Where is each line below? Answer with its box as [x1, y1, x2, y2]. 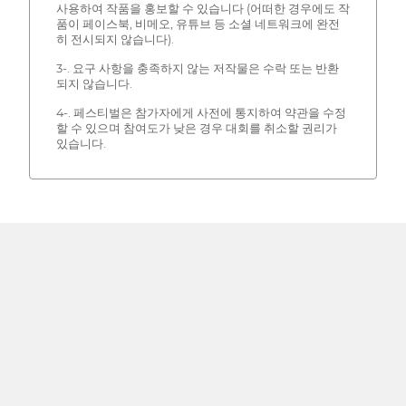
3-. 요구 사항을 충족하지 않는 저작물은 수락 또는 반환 [55, 61, 339, 75]
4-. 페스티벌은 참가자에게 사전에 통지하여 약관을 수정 [55, 105, 346, 120]
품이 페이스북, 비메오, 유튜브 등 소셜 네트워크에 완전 [55, 16, 340, 31]
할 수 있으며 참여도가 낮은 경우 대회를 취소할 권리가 [55, 121, 337, 135]
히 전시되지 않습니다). [55, 32, 174, 46]
